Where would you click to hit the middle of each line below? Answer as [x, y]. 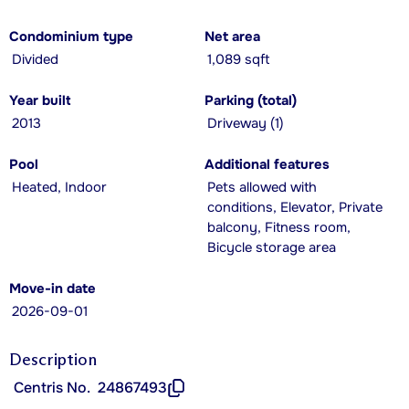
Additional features [267, 164]
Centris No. [52, 387]
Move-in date [52, 288]
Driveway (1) [246, 123]
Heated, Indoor [59, 187]
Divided [35, 59]
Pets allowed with [262, 187]
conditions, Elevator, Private [295, 207]
